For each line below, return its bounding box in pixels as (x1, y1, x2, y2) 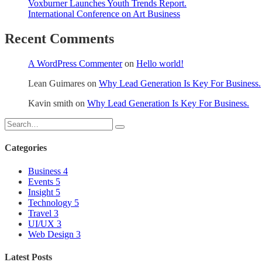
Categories (5, 143, 47, 153)
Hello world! (136, 58, 184, 69)
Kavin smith (28, 98, 73, 109)
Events (28, 176, 56, 187)
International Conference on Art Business (28, 9, 180, 19)
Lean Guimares (28, 78, 85, 89)
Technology (28, 197, 74, 208)
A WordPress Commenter (28, 58, 122, 69)
